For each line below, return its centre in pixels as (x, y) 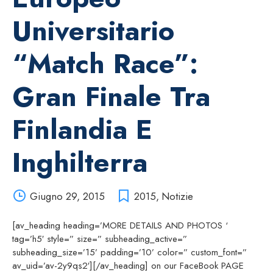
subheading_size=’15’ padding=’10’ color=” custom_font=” (129, 252)
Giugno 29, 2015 (67, 196)
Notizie (177, 196)
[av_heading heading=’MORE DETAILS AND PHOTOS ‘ (120, 225)
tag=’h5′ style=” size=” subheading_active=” (100, 239)
